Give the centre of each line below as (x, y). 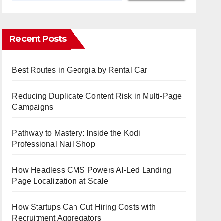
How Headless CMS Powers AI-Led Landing (92, 170)
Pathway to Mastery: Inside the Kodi (76, 133)
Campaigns (33, 107)
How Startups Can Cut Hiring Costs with (84, 207)
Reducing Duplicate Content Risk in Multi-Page (97, 96)
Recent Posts (38, 39)
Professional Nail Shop (54, 144)
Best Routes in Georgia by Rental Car (80, 70)
